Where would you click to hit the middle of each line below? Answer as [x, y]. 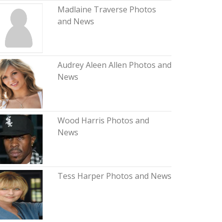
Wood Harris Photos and [103, 120]
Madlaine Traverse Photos [107, 9]
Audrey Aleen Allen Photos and [114, 65]
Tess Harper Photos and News [114, 176]
